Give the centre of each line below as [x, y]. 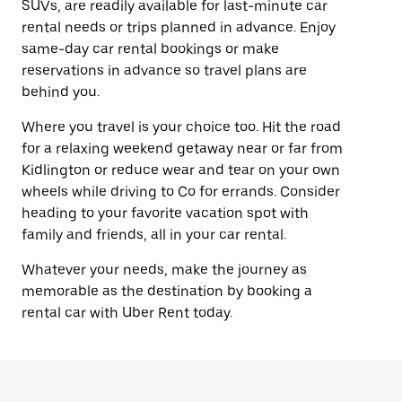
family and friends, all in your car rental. [154, 235]
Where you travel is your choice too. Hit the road [181, 127]
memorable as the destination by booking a [167, 291]
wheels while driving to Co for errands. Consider [181, 192]
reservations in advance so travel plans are [164, 70]
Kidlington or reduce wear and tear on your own [181, 170]
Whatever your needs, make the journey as [164, 270]
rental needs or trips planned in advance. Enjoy [179, 27]
